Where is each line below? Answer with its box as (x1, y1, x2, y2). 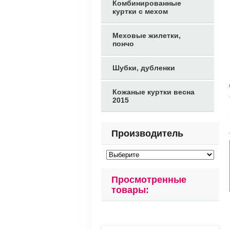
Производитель (111, 128, 183, 139)
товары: (111, 185, 149, 195)
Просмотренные (111, 175, 186, 185)
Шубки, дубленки (112, 64, 175, 72)
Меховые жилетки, (112, 31, 181, 40)
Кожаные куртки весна (112, 88, 195, 96)
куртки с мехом (112, 7, 168, 15)
